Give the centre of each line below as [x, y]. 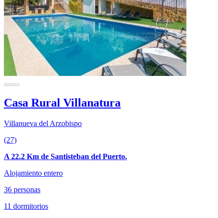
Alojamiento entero [33, 173]
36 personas [22, 189]
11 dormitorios [26, 206]
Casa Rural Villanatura [62, 102]
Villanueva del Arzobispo [43, 123]
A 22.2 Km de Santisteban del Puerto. [65, 156]
